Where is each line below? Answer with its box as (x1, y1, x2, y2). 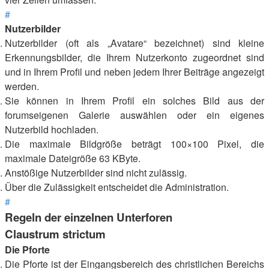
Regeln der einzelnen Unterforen (5, 209, 172, 225)
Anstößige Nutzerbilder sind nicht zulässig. (5, 166, 187, 180)
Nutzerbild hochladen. (5, 122, 98, 136)
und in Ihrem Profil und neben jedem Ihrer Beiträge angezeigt (5, 65, 264, 79)
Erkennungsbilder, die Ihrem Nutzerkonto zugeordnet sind (5, 50, 264, 64)
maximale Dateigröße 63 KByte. (5, 151, 141, 165)
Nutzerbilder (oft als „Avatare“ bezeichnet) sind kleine (5, 36, 264, 50)
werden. (5, 79, 39, 93)
